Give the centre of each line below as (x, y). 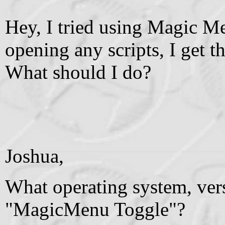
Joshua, (34, 156)
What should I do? (78, 72)
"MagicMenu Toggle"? (95, 209)
